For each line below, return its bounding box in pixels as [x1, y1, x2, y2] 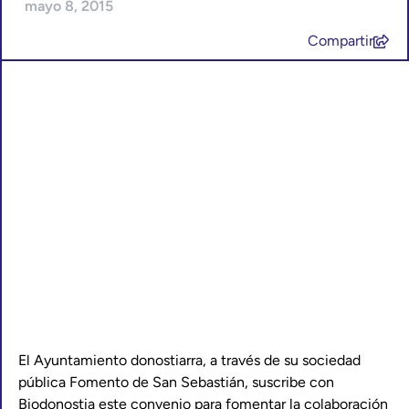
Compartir [308, 32, 373, 50]
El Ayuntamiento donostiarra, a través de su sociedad [18, 351, 361, 369]
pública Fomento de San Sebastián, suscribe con [18, 373, 334, 391]
